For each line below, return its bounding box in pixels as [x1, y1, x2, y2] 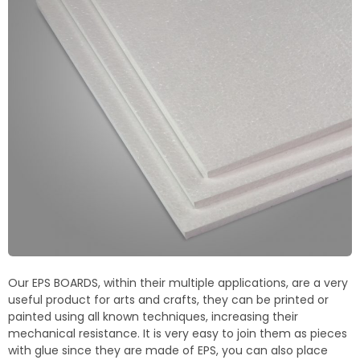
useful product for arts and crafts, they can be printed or [8, 292, 329, 309]
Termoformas [29, 75, 111, 92]
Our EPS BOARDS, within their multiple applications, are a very [8, 275, 348, 292]
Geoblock [29, 47, 87, 63]
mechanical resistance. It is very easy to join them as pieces [8, 325, 347, 342]
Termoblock [29, 18, 100, 35]
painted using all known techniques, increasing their [8, 309, 298, 325]
